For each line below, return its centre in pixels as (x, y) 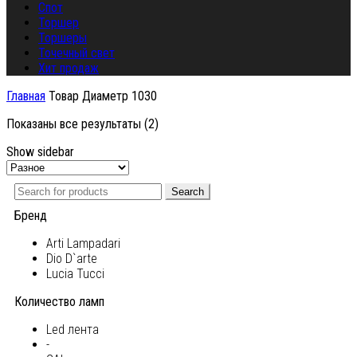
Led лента (73, 330)
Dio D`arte (72, 259)
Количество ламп (59, 302)
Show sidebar (40, 152)
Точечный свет (76, 53)
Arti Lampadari (83, 244)
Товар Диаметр (87, 96)
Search (188, 192)
